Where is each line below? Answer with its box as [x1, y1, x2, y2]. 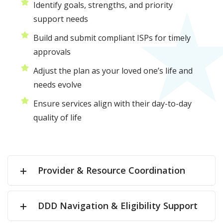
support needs [33, 13, 88, 25]
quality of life [33, 112, 82, 123]
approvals [33, 46, 71, 58]
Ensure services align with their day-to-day [33, 98, 192, 110]
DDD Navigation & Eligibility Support [38, 200, 198, 212]
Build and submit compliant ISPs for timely [33, 32, 191, 44]
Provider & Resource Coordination [38, 164, 185, 177]
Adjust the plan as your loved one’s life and [33, 65, 193, 77]
